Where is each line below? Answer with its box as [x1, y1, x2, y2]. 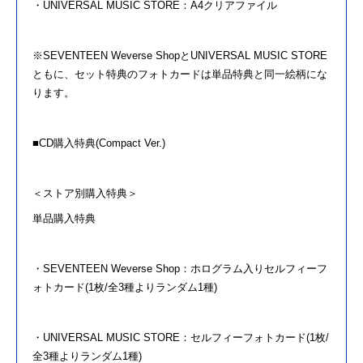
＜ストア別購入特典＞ [32, 186, 138, 199]
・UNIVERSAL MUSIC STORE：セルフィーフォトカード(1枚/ [32, 331, 329, 344]
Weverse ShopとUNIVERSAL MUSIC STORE [111, 49, 327, 62]
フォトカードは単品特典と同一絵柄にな [138, 67, 327, 80]
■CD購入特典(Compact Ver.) [32, 136, 165, 149]
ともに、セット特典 [32, 67, 127, 80]
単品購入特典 [32, 211, 96, 224]
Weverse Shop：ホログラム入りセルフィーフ [111, 262, 327, 275]
